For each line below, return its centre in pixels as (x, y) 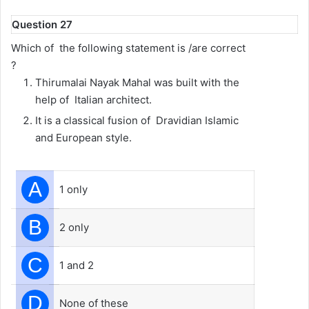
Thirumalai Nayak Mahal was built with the (137, 82)
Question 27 (42, 24)
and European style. (83, 137)
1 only (73, 189)
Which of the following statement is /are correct (128, 48)
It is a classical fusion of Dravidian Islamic (137, 120)
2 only (74, 227)
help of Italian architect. (93, 99)
